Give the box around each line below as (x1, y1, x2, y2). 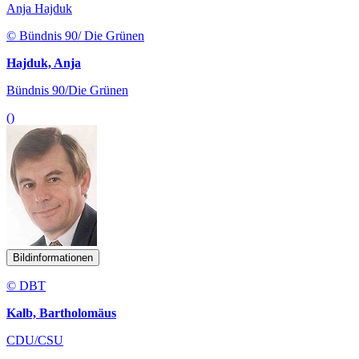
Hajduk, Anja (6, 55, 81, 70)
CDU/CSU (6, 333, 63, 347)
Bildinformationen (13, 251, 93, 264)
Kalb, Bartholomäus (6, 305, 116, 320)
